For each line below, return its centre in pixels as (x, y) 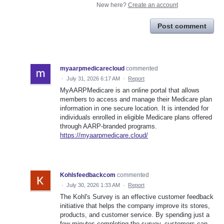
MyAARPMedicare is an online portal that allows (130, 90)
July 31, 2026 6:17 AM (93, 79)
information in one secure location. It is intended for (134, 108)
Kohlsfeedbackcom (88, 175)
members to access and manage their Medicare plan (136, 99)
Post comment (182, 26)
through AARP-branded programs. (108, 126)
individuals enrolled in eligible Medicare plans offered (136, 117)
